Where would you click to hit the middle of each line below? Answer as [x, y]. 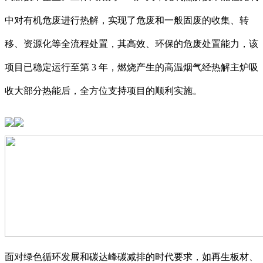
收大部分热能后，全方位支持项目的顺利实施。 [103, 90]
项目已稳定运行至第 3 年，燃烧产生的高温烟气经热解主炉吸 [131, 67]
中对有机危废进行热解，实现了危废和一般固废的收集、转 [127, 20]
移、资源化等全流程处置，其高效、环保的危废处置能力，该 [131, 43]
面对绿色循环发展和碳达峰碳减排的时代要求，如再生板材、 [131, 257]
